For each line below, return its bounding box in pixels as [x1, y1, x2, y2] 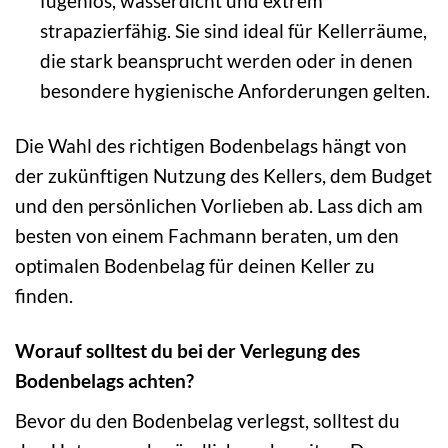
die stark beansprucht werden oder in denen [39, 49, 413, 73]
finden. [15, 284, 73, 308]
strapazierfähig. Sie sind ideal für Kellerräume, [39, 19, 427, 43]
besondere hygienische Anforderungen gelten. [39, 79, 430, 103]
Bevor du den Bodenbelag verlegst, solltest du [15, 408, 400, 432]
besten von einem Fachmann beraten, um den [15, 224, 399, 248]
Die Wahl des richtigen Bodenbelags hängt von [15, 134, 407, 158]
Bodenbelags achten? [15, 369, 194, 393]
